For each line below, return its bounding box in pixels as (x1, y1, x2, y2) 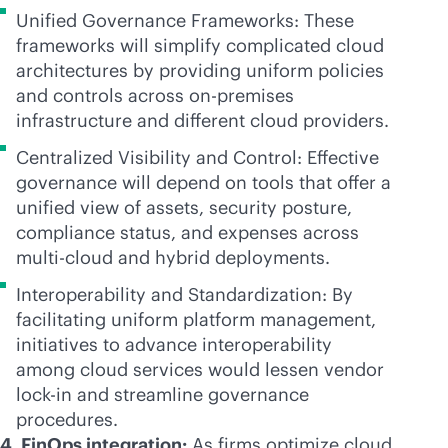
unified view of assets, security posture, (16, 196, 352, 219)
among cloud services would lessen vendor (16, 358, 384, 381)
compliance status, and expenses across (16, 221, 359, 244)
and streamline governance (72, 383, 309, 406)
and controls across (16, 84, 189, 107)
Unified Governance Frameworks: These (16, 9, 354, 32)
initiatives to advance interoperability (16, 333, 332, 356)
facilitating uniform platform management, (16, 308, 376, 331)
